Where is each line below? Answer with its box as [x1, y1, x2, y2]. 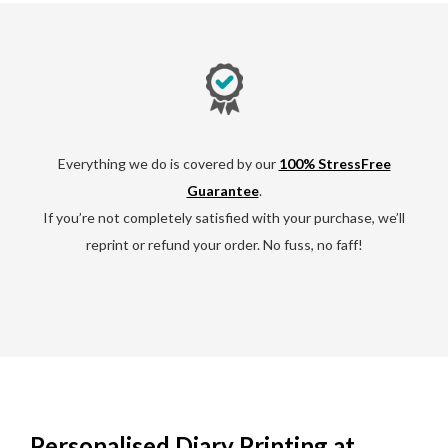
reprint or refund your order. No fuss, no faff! [85, 235, 363, 253]
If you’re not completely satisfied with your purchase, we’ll [43, 208, 405, 226]
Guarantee [186, 181, 259, 199]
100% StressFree [278, 154, 391, 172]
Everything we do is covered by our [57, 154, 279, 172]
